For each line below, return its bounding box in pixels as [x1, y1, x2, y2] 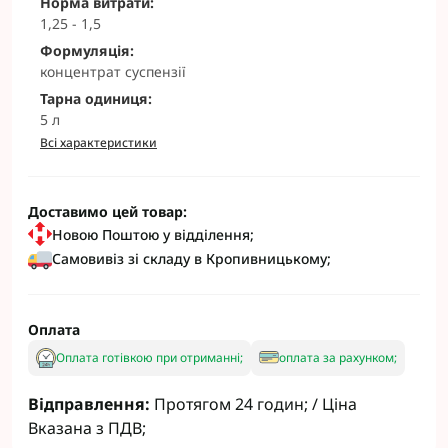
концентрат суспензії [40, 62, 186, 81]
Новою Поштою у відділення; [52, 224, 254, 244]
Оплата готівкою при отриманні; [56, 349, 243, 366]
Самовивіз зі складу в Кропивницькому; [52, 248, 331, 268]
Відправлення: [28, 393, 154, 415]
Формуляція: [40, 41, 134, 60]
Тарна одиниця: [40, 89, 152, 108]
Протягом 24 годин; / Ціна [154, 393, 357, 415]
